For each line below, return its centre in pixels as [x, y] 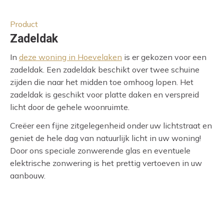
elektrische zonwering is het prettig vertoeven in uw [106, 163]
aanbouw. [28, 176]
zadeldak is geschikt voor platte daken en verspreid [104, 95]
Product [24, 24]
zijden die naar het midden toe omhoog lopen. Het [102, 82]
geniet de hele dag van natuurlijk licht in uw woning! [105, 138]
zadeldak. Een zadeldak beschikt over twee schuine [105, 70]
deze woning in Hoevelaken [70, 57]
